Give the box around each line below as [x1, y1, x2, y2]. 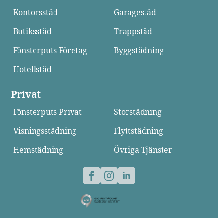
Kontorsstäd [13, 6, 58, 18]
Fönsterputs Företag [13, 44, 88, 55]
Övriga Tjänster [114, 144, 172, 155]
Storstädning [114, 106, 162, 117]
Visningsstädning [13, 125, 77, 136]
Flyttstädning [114, 125, 163, 136]
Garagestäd [114, 6, 156, 18]
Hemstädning [13, 144, 64, 155]
